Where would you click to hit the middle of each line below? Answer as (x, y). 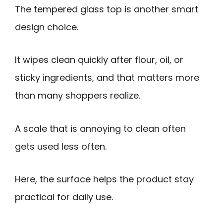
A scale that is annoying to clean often (100, 128)
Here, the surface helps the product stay (104, 179)
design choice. (47, 27)
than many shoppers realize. (78, 96)
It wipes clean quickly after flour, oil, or (99, 60)
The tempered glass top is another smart (107, 9)
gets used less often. (61, 146)
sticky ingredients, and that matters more (107, 78)
